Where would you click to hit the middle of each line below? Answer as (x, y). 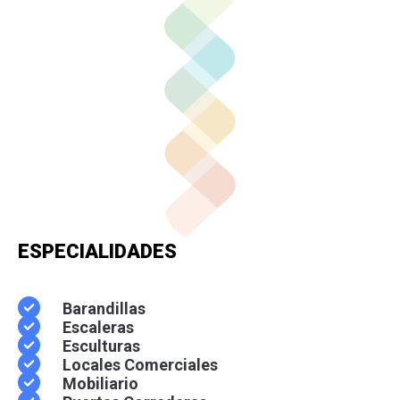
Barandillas (104, 308)
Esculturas (101, 346)
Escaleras (98, 327)
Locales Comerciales (140, 364)
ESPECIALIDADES (97, 251)
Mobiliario (100, 383)
